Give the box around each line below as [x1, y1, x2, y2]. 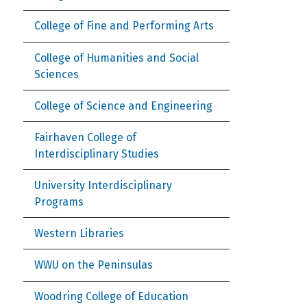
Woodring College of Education [34, 290, 188, 304]
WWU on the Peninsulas [34, 258, 153, 272]
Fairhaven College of [34, 130, 136, 144]
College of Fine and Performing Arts [34, 19, 214, 33]
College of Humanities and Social [34, 51, 199, 64]
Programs [34, 195, 84, 208]
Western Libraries [34, 226, 124, 240]
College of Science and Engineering [34, 99, 212, 112]
